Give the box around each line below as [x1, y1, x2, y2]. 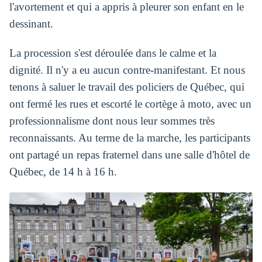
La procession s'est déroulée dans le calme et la [9, 47, 216, 60]
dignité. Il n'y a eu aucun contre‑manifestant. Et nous [9, 64, 245, 77]
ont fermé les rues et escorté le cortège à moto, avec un [9, 98, 251, 111]
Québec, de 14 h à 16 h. [9, 166, 117, 178]
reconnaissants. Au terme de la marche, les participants [9, 132, 250, 144]
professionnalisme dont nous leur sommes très [9, 115, 215, 127]
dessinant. [9, 18, 53, 30]
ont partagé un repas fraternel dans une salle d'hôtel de [9, 149, 250, 161]
